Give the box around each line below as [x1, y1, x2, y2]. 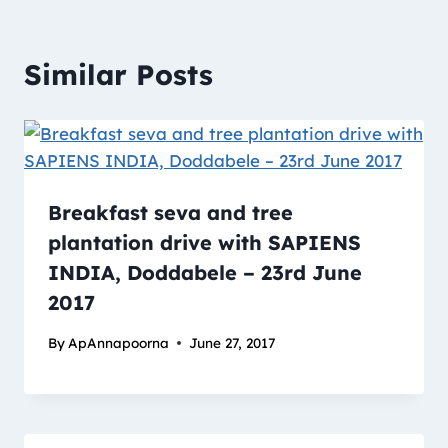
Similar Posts [24, 57, 213, 93]
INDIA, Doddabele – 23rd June [48, 260, 362, 286]
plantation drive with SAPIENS [48, 230, 361, 256]
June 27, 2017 [189, 334, 276, 352]
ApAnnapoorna [68, 334, 170, 352]
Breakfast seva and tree [48, 200, 293, 226]
